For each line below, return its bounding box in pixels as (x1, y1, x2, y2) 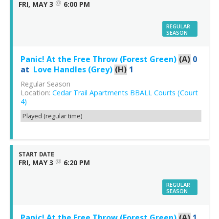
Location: (21, 88, 52, 98)
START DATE (19, 151, 54, 158)
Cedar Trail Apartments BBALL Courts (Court (52, 88, 198, 98)
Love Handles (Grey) (33, 64, 112, 75)
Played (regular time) (22, 111, 82, 121)
